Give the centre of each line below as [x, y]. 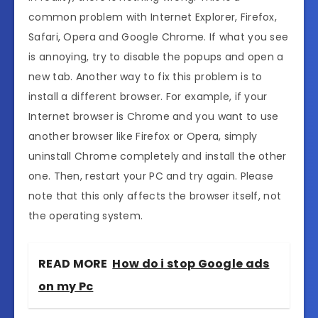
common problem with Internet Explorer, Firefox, [153, 17]
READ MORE [73, 264]
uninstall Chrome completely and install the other [158, 157]
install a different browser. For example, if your [148, 97]
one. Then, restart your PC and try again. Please [151, 176]
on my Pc [66, 287]
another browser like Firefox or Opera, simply [143, 137]
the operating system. [86, 216]
